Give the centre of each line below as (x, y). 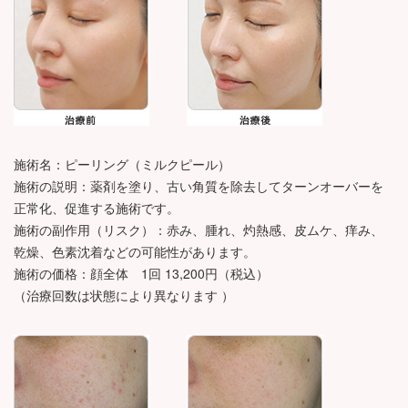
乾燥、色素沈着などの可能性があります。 (135, 252)
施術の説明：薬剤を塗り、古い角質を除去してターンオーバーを (199, 186)
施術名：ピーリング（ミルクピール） (122, 164)
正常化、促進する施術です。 (97, 208)
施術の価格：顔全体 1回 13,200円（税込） (141, 274)
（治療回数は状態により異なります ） (124, 296)
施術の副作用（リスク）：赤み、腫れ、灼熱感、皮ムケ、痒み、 (199, 230)
